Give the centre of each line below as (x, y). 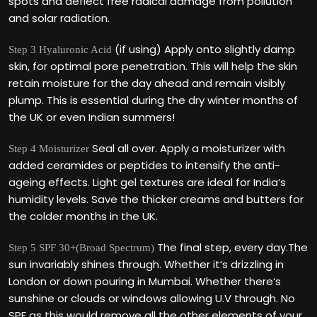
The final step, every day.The (231, 247)
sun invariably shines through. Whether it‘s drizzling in (146, 264)
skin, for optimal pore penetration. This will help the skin (153, 66)
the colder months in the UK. (83, 216)
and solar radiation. (59, 18)
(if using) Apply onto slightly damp (203, 49)
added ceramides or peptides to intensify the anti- (144, 165)
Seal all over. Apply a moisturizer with (187, 148)
